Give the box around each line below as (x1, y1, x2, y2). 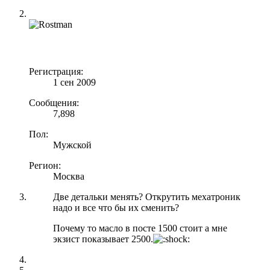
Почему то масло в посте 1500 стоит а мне (53, 222, 227, 233)
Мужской (53, 139, 92, 150)
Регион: (29, 160, 61, 171)
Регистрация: (29, 66, 83, 77)
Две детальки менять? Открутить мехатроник (53, 191, 240, 202)
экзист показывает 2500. (53, 233, 153, 244)
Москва (53, 171, 84, 181)
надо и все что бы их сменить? (53, 202, 179, 213)
